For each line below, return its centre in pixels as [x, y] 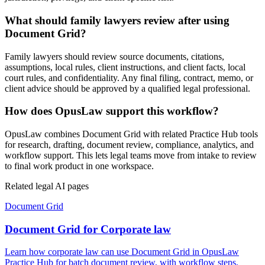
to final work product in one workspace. [79, 166]
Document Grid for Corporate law [88, 229]
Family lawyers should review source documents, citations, [114, 56]
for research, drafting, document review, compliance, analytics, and [129, 144]
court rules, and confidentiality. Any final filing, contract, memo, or [129, 77]
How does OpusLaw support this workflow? [112, 111]
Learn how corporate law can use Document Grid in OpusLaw [122, 252]
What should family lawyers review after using [117, 20]
